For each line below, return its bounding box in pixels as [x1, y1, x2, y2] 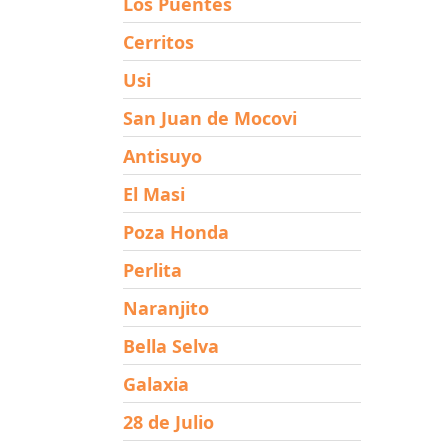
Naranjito [122, 295, 209, 320]
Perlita [122, 257, 182, 282]
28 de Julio [122, 409, 214, 434]
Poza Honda [122, 219, 229, 244]
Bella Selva [122, 333, 219, 358]
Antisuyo [122, 143, 202, 168]
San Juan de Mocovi [122, 105, 297, 130]
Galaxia [122, 371, 189, 396]
